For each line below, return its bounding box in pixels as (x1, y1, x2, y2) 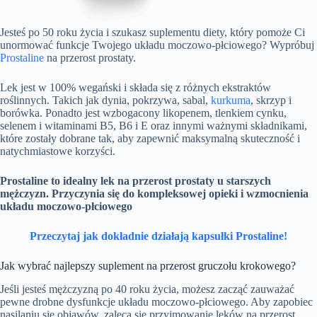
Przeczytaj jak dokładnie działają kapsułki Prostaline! (30, 229, 287, 242)
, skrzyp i (250, 93, 292, 106)
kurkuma (211, 93, 250, 106)
